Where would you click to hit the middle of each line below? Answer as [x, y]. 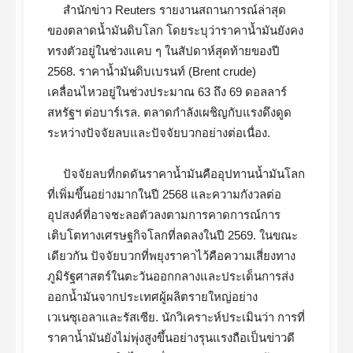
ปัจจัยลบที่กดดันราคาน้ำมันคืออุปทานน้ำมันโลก [184, 174]
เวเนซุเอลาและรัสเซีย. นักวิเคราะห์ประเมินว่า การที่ [176, 317]
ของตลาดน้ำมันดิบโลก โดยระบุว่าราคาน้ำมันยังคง [175, 30]
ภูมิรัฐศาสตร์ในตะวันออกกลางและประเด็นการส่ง [171, 276]
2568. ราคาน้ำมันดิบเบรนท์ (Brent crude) [152, 71]
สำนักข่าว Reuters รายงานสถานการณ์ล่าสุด [175, 10]
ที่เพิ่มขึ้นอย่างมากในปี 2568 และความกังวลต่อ [164, 194]
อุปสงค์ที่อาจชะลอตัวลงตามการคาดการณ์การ [164, 215]
